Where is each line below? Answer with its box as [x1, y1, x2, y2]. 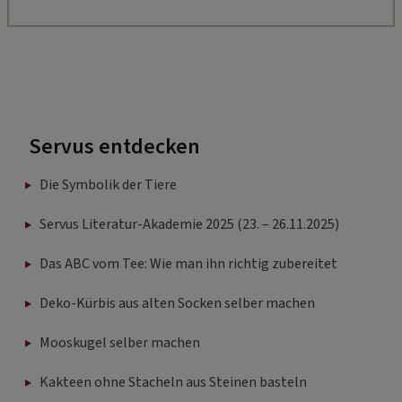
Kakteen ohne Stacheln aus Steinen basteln [39, 372, 307, 393]
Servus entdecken [29, 131, 200, 163]
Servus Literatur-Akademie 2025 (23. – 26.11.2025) [39, 214, 339, 235]
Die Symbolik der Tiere [39, 175, 177, 196]
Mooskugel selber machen [39, 333, 200, 354]
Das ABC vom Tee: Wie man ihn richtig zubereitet [39, 254, 337, 275]
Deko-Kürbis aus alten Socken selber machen [39, 293, 315, 314]
